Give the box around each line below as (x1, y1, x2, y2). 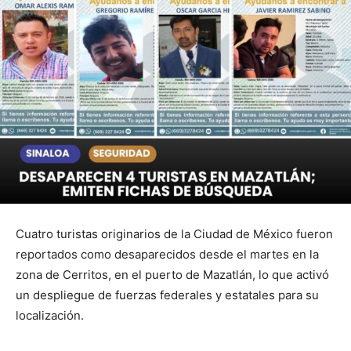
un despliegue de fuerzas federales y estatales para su (16, 287, 319, 302)
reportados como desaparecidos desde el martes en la (16, 246, 319, 262)
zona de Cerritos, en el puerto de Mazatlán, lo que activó (16, 266, 329, 282)
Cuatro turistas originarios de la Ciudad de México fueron (16, 226, 333, 241)
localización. (16, 307, 84, 323)
